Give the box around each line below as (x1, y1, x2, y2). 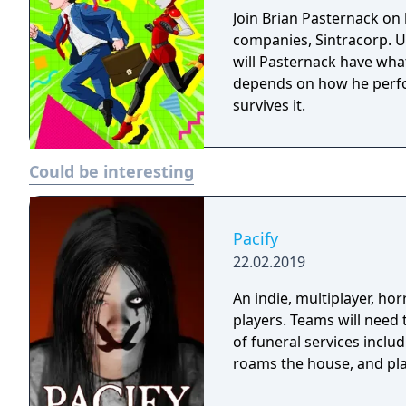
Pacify (233, 227, 278, 249)
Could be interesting (29, 160, 194, 182)
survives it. (233, 95, 305, 115)
